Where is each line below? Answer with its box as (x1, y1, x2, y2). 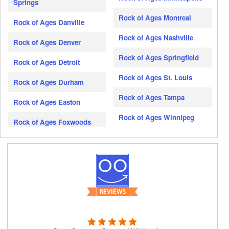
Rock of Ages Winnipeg (119, 112, 195, 122)
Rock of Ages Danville (13, 17, 84, 28)
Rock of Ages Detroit (13, 57, 80, 67)
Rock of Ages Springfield (119, 52, 199, 62)
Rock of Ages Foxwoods (13, 117, 91, 127)
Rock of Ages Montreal (119, 12, 192, 22)
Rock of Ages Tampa (119, 92, 185, 102)
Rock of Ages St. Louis (119, 72, 193, 82)
